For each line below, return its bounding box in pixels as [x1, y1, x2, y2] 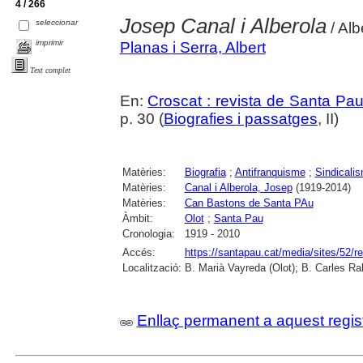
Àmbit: [122, 212, 153, 225]
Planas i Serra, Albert [119, 39, 266, 57]
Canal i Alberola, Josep [184, 181, 293, 194]
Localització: [122, 262, 181, 275]
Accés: [122, 246, 156, 259]
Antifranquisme [234, 166, 305, 179]
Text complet [30, 66, 70, 75]
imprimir [36, 38, 64, 48]
